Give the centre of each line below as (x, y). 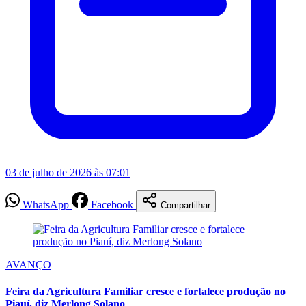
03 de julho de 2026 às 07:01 (68, 172)
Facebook (112, 204)
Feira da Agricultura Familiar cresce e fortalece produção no (145, 291)
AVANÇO (28, 264)
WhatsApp (46, 204)
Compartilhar (185, 205)
